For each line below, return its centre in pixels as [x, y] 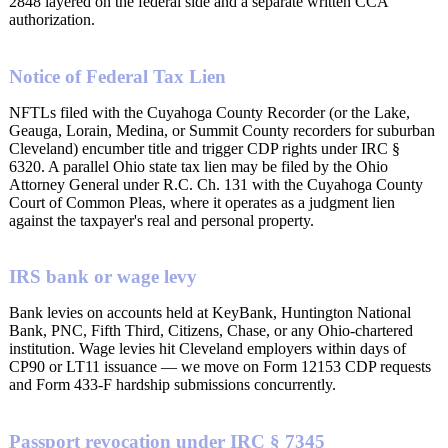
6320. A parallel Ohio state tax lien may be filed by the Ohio [198, 166]
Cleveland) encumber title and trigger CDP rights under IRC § [204, 148]
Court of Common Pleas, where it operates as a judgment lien [202, 202]
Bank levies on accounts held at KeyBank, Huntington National [210, 313]
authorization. [52, 19]
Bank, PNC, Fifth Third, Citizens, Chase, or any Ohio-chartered [211, 331]
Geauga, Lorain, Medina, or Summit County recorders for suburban [222, 130]
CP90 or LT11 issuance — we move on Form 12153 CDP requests [220, 367]
